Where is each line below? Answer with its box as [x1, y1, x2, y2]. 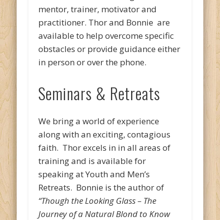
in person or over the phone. [38, 56, 147, 68]
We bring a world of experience [38, 115, 160, 127]
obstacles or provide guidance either [38, 43, 181, 55]
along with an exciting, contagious [38, 129, 171, 140]
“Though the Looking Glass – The [38, 195, 157, 207]
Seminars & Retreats [38, 82, 161, 105]
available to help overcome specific [38, 30, 174, 42]
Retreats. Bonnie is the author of [38, 182, 165, 193]
